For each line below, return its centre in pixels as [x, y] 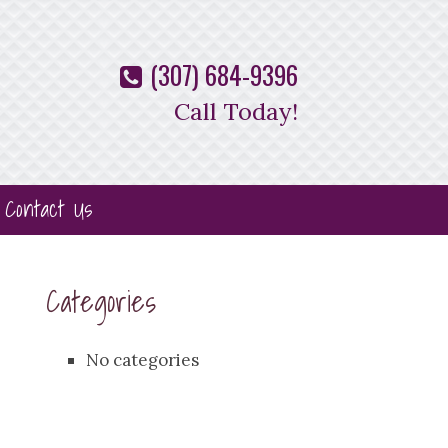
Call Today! [236, 111]
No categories [142, 359]
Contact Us [48, 208]
